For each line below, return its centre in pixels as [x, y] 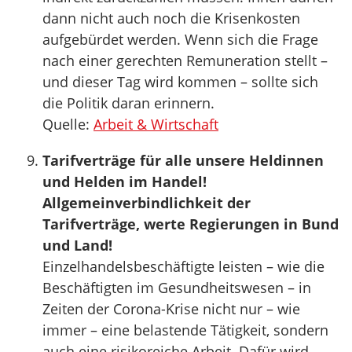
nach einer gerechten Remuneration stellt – [185, 60]
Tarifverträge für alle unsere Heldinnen [183, 160]
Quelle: [68, 124]
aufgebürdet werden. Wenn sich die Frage [180, 39]
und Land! [77, 245]
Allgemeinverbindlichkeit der [147, 203]
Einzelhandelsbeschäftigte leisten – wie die [183, 266]
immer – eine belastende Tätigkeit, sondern [185, 330]
